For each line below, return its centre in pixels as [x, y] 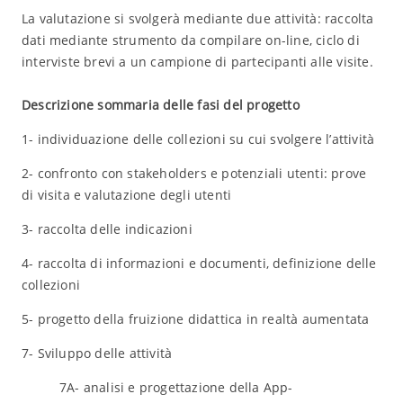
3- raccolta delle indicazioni [107, 229]
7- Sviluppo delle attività [97, 353]
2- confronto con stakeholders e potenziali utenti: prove [194, 173]
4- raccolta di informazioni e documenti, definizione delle [199, 263]
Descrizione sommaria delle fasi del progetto [160, 105]
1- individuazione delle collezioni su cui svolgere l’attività [198, 139]
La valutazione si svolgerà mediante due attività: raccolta [197, 18]
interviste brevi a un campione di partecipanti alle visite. [197, 62]
